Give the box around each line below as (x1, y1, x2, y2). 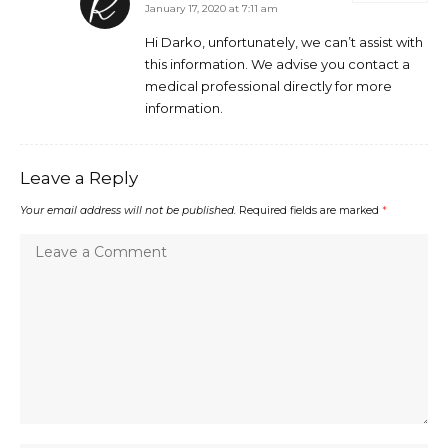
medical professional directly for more (145, 78, 392, 95)
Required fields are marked (239, 204, 382, 218)
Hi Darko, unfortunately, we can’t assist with (145, 34, 423, 51)
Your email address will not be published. (20, 204, 236, 218)
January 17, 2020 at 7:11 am (145, 2, 278, 16)
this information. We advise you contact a (145, 56, 410, 73)
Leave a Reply (20, 168, 138, 189)
